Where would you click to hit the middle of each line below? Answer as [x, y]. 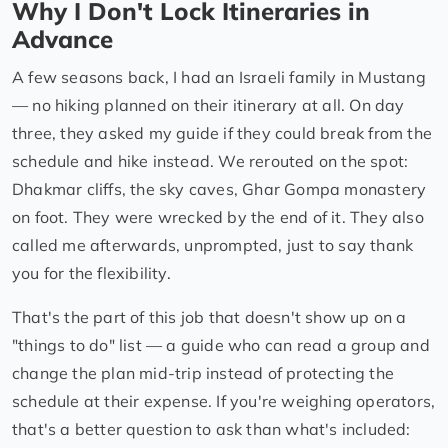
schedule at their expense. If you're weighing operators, [224, 400]
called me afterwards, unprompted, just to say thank [213, 244]
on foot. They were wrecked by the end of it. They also [218, 216]
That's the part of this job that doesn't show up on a [209, 316]
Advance [62, 38]
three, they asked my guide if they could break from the [222, 132]
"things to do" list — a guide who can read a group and [221, 344]
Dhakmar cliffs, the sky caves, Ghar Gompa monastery [219, 188]
